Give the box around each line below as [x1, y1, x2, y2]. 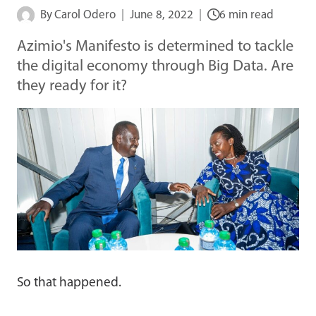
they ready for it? [17, 78, 127, 95]
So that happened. [17, 276, 121, 290]
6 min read [219, 8, 274, 21]
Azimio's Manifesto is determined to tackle [17, 38, 293, 55]
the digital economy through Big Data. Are [17, 58, 293, 75]
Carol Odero [54, 8, 116, 21]
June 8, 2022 [130, 8, 194, 21]
